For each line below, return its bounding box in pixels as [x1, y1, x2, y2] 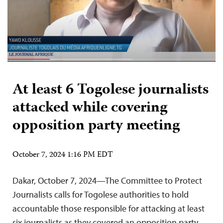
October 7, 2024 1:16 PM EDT [12, 148, 113, 162]
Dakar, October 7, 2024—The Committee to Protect [12, 174, 202, 186]
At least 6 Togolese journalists [12, 78, 209, 103]
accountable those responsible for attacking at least [12, 202, 205, 214]
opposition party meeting [12, 113, 180, 138]
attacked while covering [12, 96, 167, 120]
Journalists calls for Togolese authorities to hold [12, 188, 189, 200]
